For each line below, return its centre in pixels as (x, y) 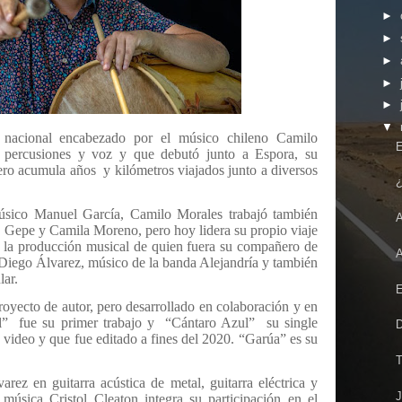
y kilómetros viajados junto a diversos (211, 170)
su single (292, 323)
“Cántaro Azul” (210, 323)
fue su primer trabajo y (87, 323)
